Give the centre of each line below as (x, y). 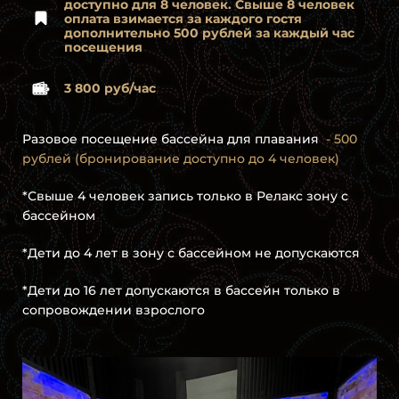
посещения (105, 48)
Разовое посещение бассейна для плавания (171, 139)
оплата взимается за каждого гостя (183, 19)
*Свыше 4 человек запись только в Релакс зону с (185, 196)
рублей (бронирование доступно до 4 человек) (181, 159)
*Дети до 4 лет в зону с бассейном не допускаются (193, 253)
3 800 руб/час (110, 89)
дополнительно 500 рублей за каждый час (209, 33)
